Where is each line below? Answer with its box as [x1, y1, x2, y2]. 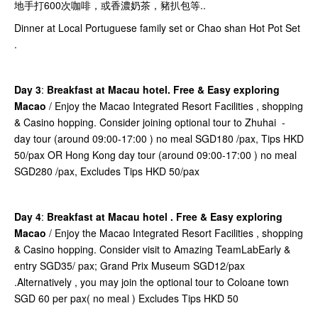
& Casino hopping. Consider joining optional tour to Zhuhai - [14, 115, 285, 130]
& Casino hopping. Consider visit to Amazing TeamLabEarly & [14, 242, 290, 257]
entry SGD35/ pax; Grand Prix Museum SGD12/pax [14, 258, 245, 273]
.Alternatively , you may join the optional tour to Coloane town [14, 275, 289, 290]
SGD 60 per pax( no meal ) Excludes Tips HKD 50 [14, 291, 241, 306]
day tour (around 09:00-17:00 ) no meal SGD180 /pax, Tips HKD [14, 131, 304, 146]
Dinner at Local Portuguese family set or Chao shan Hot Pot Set [14, 21, 300, 35]
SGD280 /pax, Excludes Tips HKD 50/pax [14, 164, 202, 179]
